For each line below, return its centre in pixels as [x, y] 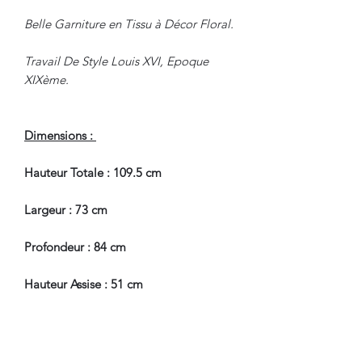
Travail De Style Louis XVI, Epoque [116, 61]
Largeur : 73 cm [66, 210]
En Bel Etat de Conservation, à [106, 340]
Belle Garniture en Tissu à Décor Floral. [129, 24]
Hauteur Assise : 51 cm [84, 284]
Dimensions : [60, 136]
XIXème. [46, 80]
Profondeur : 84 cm [75, 247]
